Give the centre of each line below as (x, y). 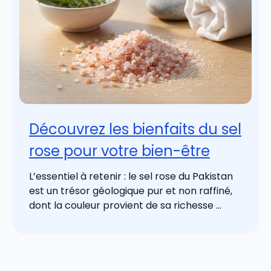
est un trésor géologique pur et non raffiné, (131, 191)
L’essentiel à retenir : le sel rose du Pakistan (131, 176)
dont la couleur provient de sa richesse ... (125, 205)
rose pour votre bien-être (119, 151)
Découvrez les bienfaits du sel (135, 129)
